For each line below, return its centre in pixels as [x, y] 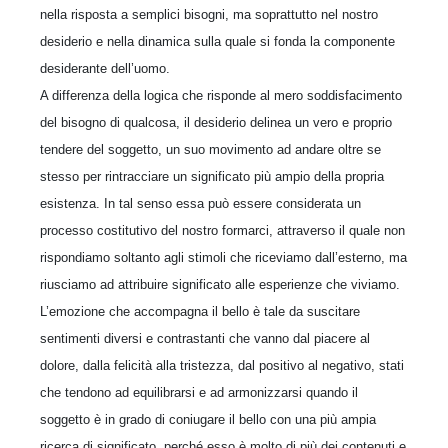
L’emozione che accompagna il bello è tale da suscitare [200, 311]
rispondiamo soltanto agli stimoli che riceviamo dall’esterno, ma [223, 257]
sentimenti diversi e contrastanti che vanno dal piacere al [205, 338]
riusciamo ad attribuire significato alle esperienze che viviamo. [220, 284]
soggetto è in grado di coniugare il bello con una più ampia [208, 419]
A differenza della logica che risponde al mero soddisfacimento [221, 95]
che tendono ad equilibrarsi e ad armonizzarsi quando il [199, 392]
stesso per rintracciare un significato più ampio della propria [212, 176]
